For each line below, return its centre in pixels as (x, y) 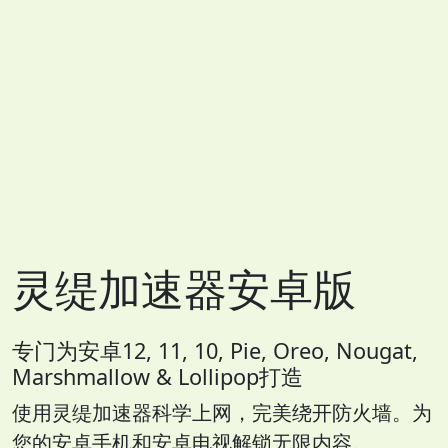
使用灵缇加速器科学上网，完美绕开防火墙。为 (222, 413)
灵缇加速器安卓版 (184, 289)
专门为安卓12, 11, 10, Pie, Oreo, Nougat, (215, 351)
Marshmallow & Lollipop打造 (157, 377)
